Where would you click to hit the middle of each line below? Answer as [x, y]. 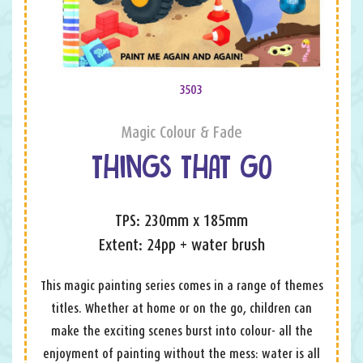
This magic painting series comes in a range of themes [181, 285]
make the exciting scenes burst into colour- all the [181, 331]
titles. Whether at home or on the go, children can [181, 308]
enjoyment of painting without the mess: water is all [181, 353]
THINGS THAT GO [181, 169]
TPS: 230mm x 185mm [181, 220]
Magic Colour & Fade [181, 132]
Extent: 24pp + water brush [181, 244]
